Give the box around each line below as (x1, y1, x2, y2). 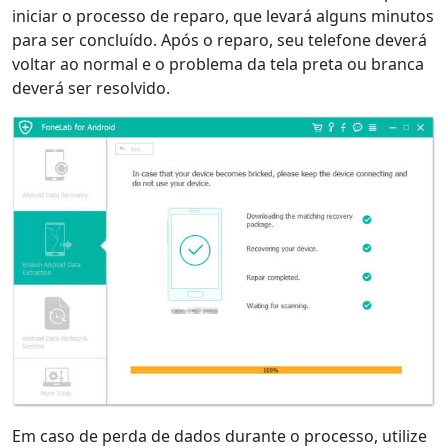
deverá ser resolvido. (12, 77, 170, 100)
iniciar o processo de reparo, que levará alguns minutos (12, 5, 434, 28)
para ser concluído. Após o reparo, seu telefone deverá (12, 29, 427, 52)
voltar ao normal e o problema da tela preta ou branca (12, 53, 424, 76)
